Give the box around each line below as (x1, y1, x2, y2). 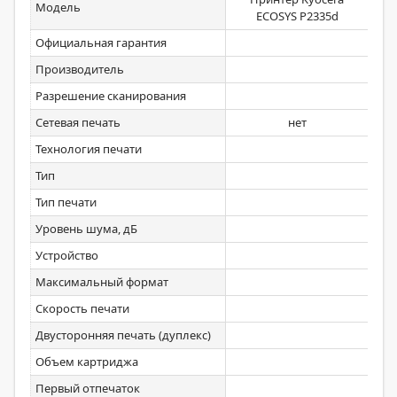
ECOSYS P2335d (255, 8, 339, 24)
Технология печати (35, 141, 142, 157)
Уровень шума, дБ (35, 221, 137, 237)
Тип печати (35, 194, 97, 210)
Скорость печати (35, 300, 129, 316)
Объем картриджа (35, 354, 138, 370)
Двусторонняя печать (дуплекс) (35, 327, 211, 343)
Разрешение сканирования (35, 88, 186, 104)
